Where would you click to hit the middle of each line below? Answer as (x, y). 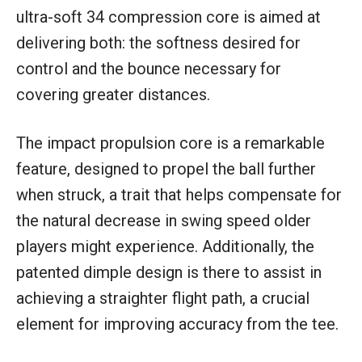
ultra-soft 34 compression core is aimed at (168, 17)
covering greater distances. (113, 95)
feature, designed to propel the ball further (166, 169)
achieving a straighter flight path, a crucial (163, 299)
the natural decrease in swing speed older (164, 221)
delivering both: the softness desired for (158, 43)
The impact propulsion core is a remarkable (170, 143)
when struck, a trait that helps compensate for (179, 195)
